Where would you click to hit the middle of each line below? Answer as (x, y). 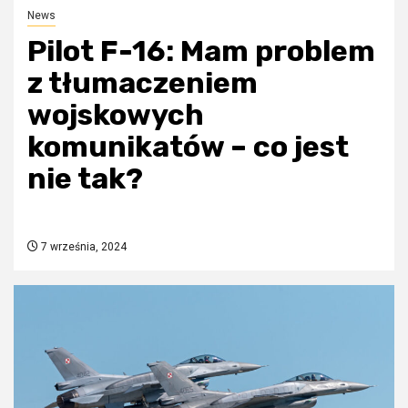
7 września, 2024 (82, 247)
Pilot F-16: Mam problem (201, 51)
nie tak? (85, 178)
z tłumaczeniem (143, 83)
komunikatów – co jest (188, 147)
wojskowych (116, 115)
